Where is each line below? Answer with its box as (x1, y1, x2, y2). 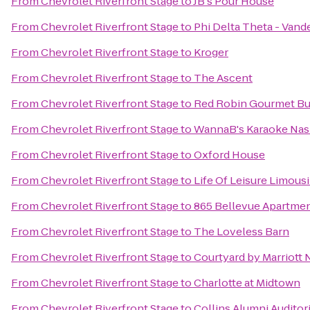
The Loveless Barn (194, 224, 289, 239)
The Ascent (194, 71, 253, 85)
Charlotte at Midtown (194, 275, 300, 290)
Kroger (194, 45, 228, 60)
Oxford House (194, 147, 265, 162)
